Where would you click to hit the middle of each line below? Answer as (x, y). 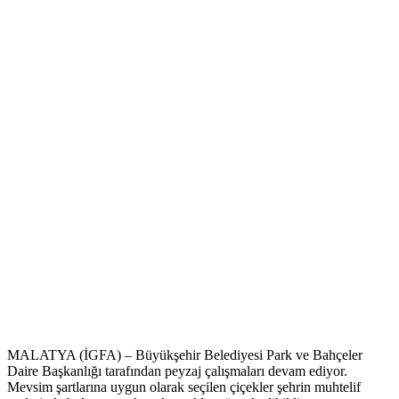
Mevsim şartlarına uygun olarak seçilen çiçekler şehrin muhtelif (184, 387)
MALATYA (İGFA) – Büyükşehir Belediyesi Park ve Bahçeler (185, 355)
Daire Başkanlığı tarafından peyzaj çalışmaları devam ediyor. (177, 371)
